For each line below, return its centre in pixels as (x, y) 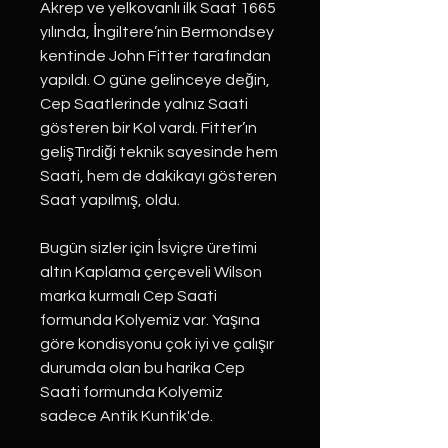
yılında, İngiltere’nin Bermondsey (157, 32)
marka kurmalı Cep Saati (128, 296)
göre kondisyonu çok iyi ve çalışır (157, 344)
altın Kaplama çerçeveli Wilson (151, 272)
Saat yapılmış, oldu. (110, 200)
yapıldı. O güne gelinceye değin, (155, 80)
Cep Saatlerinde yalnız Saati (144, 104)
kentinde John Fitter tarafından (155, 56)
